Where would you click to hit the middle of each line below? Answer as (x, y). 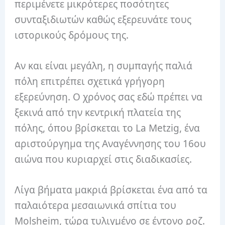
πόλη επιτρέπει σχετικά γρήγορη (90, 82)
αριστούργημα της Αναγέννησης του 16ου (110, 144)
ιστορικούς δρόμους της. (72, 35)
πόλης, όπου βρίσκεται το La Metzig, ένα (107, 128)
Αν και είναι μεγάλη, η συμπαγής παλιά (104, 66)
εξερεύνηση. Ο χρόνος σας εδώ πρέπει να (109, 97)
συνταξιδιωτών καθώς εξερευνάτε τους (103, 19)
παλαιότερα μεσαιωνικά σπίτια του (96, 206)
